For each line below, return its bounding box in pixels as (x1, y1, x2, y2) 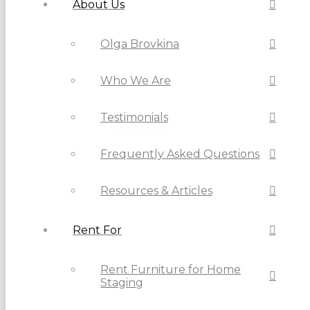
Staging (100, 276, 143, 290)
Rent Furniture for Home (100, 263, 241, 277)
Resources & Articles (100, 184, 212, 198)
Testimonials (100, 111, 168, 125)
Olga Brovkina (100, 37, 179, 51)
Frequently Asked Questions (100, 147, 259, 161)
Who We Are (100, 74, 171, 88)
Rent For (73, 224, 122, 237)
